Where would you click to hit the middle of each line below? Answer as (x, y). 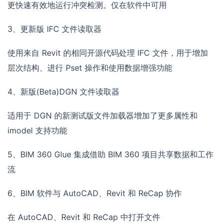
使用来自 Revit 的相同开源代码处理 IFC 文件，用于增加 (108, 53)
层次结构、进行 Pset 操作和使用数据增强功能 (90, 68)
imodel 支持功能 (37, 131)
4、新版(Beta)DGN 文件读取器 (63, 92)
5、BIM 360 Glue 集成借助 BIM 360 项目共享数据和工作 (111, 155)
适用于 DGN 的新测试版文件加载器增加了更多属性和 (103, 116)
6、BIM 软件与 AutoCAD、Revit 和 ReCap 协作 (95, 193)
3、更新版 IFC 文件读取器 (55, 29)
